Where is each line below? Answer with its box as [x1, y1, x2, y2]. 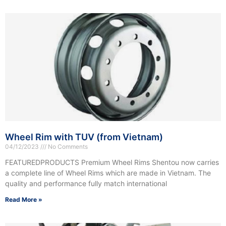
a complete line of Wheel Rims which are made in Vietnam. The [5, 168, 211, 178]
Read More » [5, 196, 42, 204]
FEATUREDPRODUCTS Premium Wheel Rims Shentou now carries [5, 158, 219, 167]
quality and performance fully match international [5, 179, 167, 188]
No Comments [46, 143, 88, 151]
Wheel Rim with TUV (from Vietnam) [5, 132, 163, 143]
